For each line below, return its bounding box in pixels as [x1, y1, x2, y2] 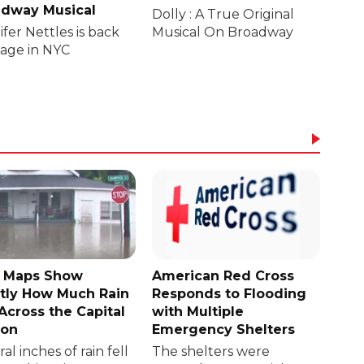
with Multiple [152, 304, 245, 320]
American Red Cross [152, 268, 295, 284]
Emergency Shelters [152, 322, 296, 338]
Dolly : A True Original [152, 6, 295, 22]
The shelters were [152, 344, 271, 360]
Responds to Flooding [152, 286, 307, 302]
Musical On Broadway [152, 24, 294, 40]
